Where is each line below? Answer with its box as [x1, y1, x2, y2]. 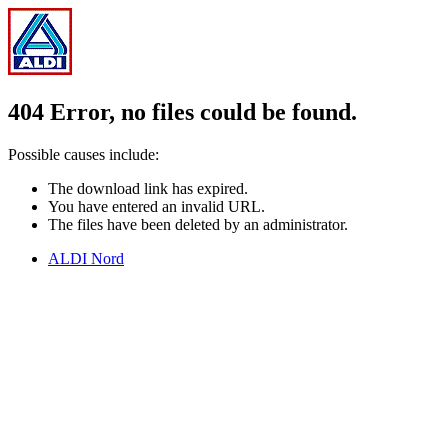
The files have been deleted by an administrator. [48, 215, 348, 233]
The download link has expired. [48, 179, 248, 197]
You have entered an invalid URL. [48, 197, 265, 215]
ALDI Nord [48, 249, 124, 267]
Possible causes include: [8, 145, 159, 163]
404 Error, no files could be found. [8, 98, 357, 125]
